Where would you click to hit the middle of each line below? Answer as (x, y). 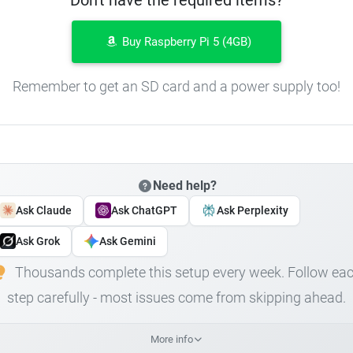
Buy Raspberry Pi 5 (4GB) (185, 41)
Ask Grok (38, 241)
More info (171, 339)
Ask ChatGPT (144, 210)
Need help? (184, 185)
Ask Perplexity (253, 210)
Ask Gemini (128, 241)
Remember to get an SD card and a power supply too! (176, 86)
